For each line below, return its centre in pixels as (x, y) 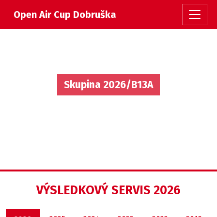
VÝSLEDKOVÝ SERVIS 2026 (108, 190)
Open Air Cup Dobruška (65, 15)
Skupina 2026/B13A (108, 85)
